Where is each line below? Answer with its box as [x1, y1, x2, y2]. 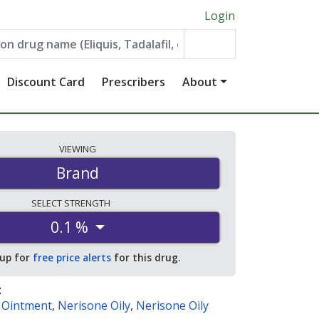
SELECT [31, 197, 64, 210]
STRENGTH [63, 197, 113, 210]
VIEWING [59, 142, 96, 155]
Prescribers [102, 74, 166, 90]
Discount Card [7, 74, 85, 90]
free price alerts [33, 251, 111, 265]
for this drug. [111, 251, 180, 265]
